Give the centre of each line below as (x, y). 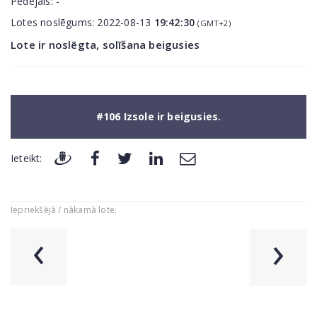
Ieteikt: (27, 158)
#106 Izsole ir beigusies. (158, 117)
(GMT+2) (214, 23)
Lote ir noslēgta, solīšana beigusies (105, 45)
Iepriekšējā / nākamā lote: (64, 209)
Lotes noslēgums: (54, 23)
